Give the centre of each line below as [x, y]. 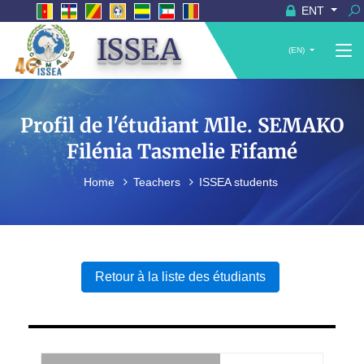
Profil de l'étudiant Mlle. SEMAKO [182, 126]
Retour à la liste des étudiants [180, 277]
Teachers [158, 182]
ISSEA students [238, 182]
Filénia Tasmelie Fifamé [182, 152]
